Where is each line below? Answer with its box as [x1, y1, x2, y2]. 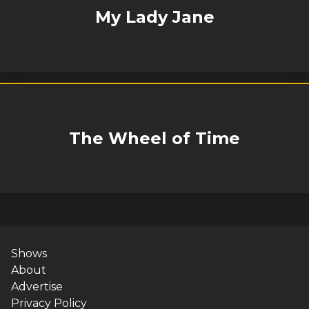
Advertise [11, 280, 63, 293]
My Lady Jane [94, 7, 215, 27]
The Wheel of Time [69, 128, 240, 148]
